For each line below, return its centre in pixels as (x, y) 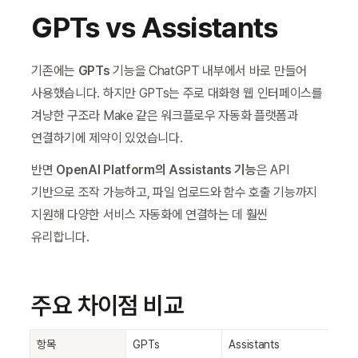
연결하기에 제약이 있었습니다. (107, 138)
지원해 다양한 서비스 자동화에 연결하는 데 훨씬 (150, 215)
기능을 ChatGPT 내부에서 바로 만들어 (208, 71)
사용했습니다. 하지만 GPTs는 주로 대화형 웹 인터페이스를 (177, 93)
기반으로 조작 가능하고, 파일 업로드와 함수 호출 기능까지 (175, 193)
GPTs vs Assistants (155, 28)
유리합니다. (60, 237)
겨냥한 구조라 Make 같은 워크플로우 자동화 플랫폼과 (165, 116)
